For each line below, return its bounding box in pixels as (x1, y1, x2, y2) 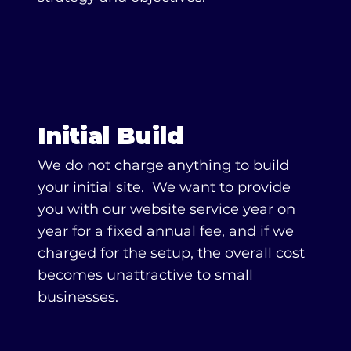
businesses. (37, 288, 122, 306)
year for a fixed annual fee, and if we (37, 222, 294, 240)
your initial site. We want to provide (37, 178, 291, 196)
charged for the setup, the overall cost (37, 244, 305, 262)
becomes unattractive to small (37, 266, 253, 284)
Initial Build (37, 121, 184, 151)
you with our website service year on (37, 200, 295, 218)
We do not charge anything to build (37, 156, 289, 174)
